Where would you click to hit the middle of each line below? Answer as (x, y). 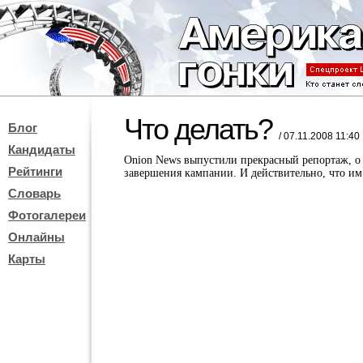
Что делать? (201, 129)
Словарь (34, 193)
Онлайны (36, 237)
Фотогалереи (47, 215)
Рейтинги (35, 171)
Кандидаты (42, 149)
